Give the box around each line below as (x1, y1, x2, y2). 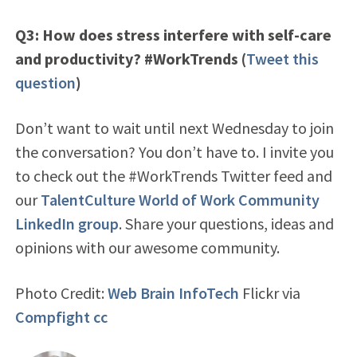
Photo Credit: (14, 282, 108, 303)
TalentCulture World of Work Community (40, 189, 320, 210)
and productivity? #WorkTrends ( (14, 48, 246, 69)
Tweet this (245, 48, 319, 69)
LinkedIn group (14, 213, 119, 233)
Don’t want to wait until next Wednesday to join (14, 117, 334, 138)
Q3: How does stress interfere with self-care (14, 24, 331, 45)
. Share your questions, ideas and (118, 213, 334, 233)
